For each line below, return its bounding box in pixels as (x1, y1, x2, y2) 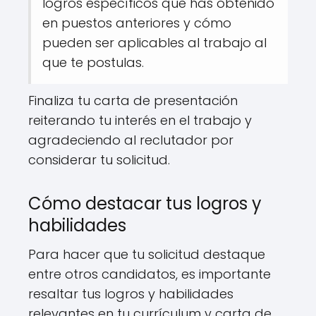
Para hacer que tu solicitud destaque (28, 245, 265, 263)
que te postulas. (42, 53, 144, 71)
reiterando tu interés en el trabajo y (28, 111, 252, 129)
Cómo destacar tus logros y (28, 191, 262, 215)
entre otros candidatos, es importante (28, 265, 271, 283)
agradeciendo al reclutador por (28, 130, 233, 149)
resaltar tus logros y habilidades (28, 284, 233, 303)
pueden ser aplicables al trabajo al (42, 33, 267, 51)
